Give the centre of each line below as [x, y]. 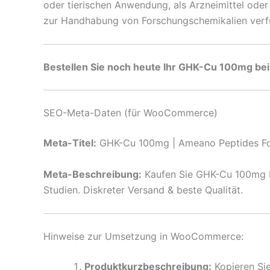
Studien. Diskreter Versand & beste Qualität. [143, 190]
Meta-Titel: [70, 143]
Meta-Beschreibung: [93, 174]
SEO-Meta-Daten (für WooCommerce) [130, 113]
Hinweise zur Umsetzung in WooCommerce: [143, 236]
